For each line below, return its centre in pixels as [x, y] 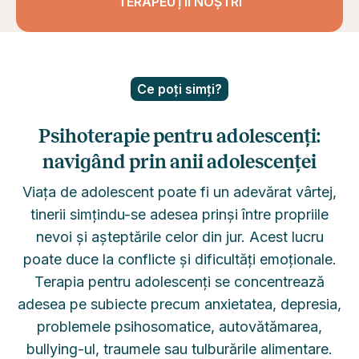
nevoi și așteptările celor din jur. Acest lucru [179, 237]
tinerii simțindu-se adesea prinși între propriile [179, 214]
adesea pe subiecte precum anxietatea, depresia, [179, 304]
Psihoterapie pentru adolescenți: [179, 136]
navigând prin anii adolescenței [179, 162]
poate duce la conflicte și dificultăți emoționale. [179, 259]
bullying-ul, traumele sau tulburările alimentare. [179, 349]
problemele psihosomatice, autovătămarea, [179, 327]
